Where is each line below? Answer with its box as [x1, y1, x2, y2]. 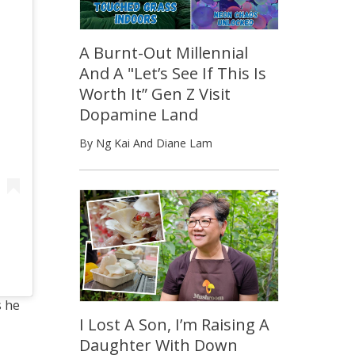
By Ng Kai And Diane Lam [79, 135, 212, 151]
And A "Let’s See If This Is [79, 62, 266, 84]
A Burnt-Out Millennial [79, 41, 248, 63]
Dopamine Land [79, 103, 198, 125]
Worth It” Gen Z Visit [79, 82, 231, 105]
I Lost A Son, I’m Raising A [79, 313, 269, 335]
